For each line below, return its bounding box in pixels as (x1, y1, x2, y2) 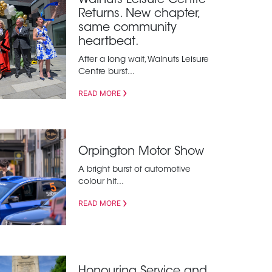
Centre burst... (78, 67, 135, 76)
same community (78, 22, 177, 34)
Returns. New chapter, (78, 8, 200, 20)
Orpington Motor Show (78, 146, 204, 158)
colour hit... (78, 178, 124, 187)
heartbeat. (78, 36, 139, 48)
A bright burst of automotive (78, 166, 191, 175)
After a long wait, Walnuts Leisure (78, 55, 209, 64)
